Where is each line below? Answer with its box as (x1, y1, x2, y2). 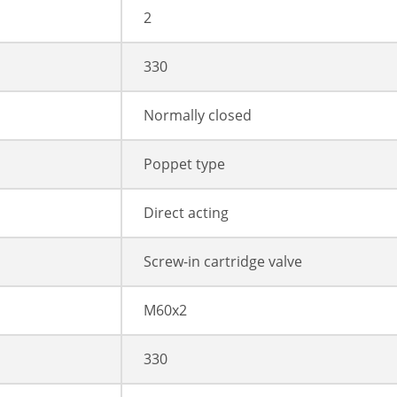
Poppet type (144, 154, 225, 175)
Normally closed (144, 105, 252, 126)
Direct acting (144, 203, 229, 223)
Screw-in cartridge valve (144, 252, 302, 272)
